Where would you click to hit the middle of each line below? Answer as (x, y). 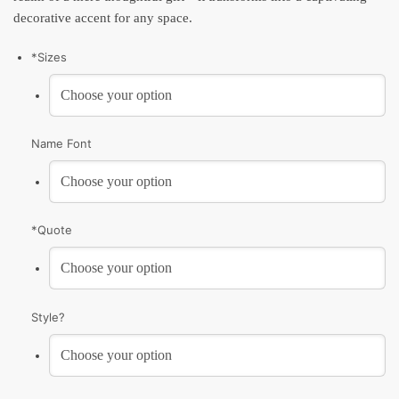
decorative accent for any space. (103, 18)
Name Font (61, 144)
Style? (48, 317)
